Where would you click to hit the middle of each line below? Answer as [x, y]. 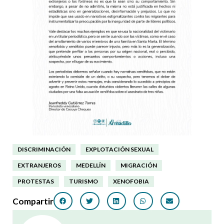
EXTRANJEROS [39, 165]
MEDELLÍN [91, 165]
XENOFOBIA [131, 181]
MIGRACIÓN [139, 165]
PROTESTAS [36, 181]
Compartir [33, 201]
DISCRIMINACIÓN [44, 149]
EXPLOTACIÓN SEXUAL [119, 149]
